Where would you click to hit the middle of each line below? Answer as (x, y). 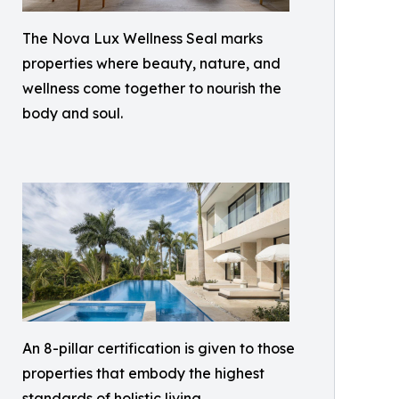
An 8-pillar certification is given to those (159, 349)
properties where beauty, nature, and (151, 64)
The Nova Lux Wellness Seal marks (142, 39)
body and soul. (73, 114)
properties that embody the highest (143, 374)
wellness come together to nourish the (152, 89)
